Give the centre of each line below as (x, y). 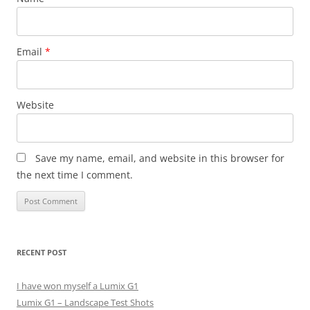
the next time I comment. (75, 174)
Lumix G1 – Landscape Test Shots (85, 302)
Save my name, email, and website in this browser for (160, 158)
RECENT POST (42, 252)
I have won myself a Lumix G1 (77, 285)
